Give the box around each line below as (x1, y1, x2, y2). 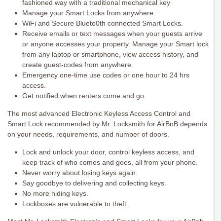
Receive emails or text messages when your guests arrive (22, 30, 202, 38)
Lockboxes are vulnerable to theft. (22, 200, 128, 208)
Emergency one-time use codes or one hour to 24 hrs (22, 71, 189, 79)
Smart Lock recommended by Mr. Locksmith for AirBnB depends (7, 120, 207, 128)
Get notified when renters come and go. (22, 92, 146, 100)
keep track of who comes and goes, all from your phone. (22, 158, 198, 167)
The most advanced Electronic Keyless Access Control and (7, 110, 190, 118)
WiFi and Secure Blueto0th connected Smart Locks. (22, 19, 183, 28)
